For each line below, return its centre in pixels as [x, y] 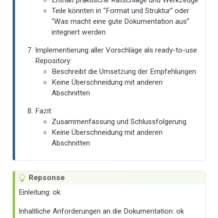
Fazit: [44, 111]
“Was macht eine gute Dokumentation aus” [121, 21]
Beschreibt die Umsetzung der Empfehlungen [124, 72]
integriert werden [79, 32]
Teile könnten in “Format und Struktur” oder [121, 10]
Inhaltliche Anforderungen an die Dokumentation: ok [101, 211]
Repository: [54, 61]
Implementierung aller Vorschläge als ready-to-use [116, 50]
